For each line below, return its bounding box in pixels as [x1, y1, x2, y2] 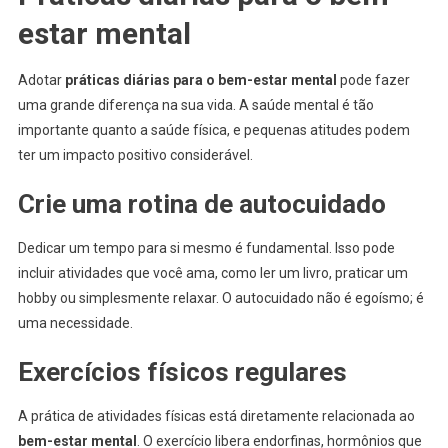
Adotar [17, 72, 65, 89]
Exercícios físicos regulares [17, 357, 347, 388]
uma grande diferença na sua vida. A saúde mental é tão [17, 97, 374, 114]
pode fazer [336, 72, 410, 89]
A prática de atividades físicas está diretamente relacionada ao [17, 408, 415, 425]
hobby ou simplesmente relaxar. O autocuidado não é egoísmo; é [17, 290, 424, 307]
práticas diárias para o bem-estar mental [64, 72, 337, 89]
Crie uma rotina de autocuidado [17, 189, 386, 220]
